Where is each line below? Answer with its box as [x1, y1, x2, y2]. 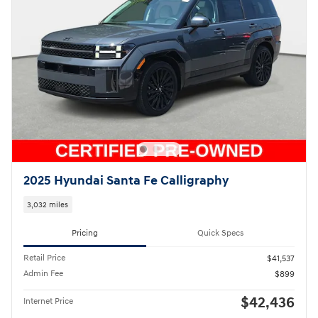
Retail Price [23, 253, 65, 263]
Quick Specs [197, 228, 243, 239]
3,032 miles [27, 199, 69, 209]
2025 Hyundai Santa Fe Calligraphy [23, 173, 229, 190]
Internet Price [23, 296, 73, 307]
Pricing [72, 228, 98, 239]
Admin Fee [23, 268, 63, 279]
